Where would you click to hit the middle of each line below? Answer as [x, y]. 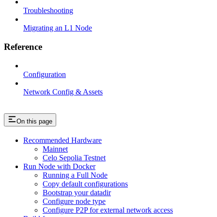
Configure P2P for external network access [108, 210]
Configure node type [74, 201]
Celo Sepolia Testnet [74, 158]
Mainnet [55, 149]
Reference [23, 46]
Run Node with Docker [59, 167]
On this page [34, 122]
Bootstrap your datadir [77, 193]
